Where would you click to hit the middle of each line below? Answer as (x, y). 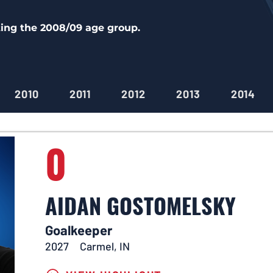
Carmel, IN (105, 246)
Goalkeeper (79, 230)
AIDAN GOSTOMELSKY (140, 205)
